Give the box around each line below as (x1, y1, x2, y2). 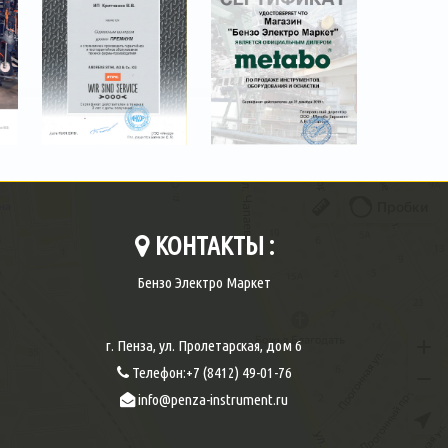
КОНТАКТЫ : (149, 231, 274, 261)
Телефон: (128, 364, 186, 382)
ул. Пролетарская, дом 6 (159, 337, 303, 355)
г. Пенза (106, 337, 154, 355)
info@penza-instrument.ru (138, 391, 289, 409)
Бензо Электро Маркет (137, 274, 272, 292)
